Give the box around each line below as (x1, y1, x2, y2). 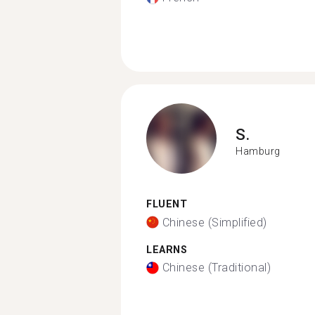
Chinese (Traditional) (162, 261, 271, 274)
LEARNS (146, 243, 187, 256)
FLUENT (146, 198, 187, 210)
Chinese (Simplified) (162, 215, 267, 229)
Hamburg (236, 145, 281, 157)
